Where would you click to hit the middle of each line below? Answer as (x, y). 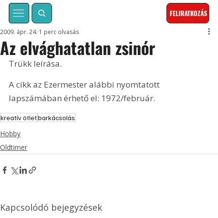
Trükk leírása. (36, 64)
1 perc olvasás (59, 32)
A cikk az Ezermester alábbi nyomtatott (85, 85)
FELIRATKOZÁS (189, 13)
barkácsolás (57, 117)
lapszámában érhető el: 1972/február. (82, 98)
